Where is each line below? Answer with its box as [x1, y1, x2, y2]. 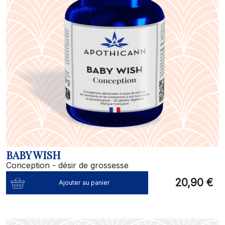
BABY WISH [6, 148, 61, 162]
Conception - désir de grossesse [6, 160, 129, 170]
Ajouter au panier [59, 179, 110, 186]
